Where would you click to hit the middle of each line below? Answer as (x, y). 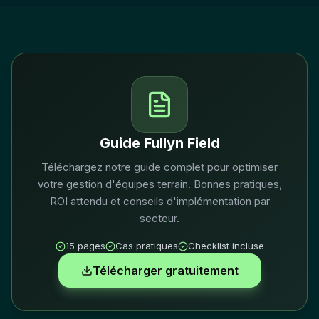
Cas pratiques (146, 246)
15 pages (85, 246)
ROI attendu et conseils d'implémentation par (159, 201)
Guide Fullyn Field (159, 143)
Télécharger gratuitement (165, 271)
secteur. (159, 218)
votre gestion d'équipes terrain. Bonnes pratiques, (159, 184)
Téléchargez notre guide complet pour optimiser (159, 167)
